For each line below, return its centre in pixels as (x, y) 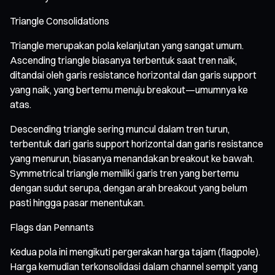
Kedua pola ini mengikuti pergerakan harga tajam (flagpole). (135, 251)
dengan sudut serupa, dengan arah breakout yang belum (129, 188)
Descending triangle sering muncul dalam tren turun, (120, 129)
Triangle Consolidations (60, 21)
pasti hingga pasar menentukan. (77, 202)
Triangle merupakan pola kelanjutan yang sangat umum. (127, 45)
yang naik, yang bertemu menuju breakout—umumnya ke (129, 89)
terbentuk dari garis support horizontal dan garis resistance (137, 143)
